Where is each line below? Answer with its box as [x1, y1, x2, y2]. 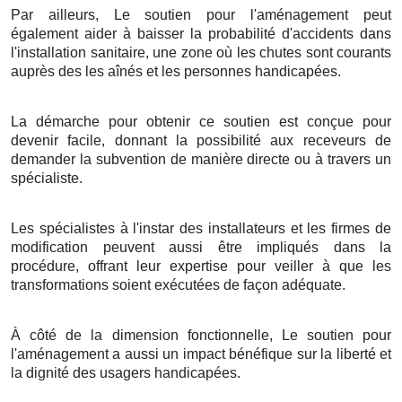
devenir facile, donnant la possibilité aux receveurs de [11, 132, 391, 148]
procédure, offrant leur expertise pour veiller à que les [11, 258, 391, 274]
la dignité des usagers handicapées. [11, 364, 240, 380]
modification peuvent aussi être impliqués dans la [11, 239, 391, 255]
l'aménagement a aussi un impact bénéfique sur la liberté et [11, 345, 391, 362]
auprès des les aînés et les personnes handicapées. [11, 63, 341, 79]
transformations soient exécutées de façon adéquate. [11, 276, 345, 293]
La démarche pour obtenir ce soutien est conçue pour [11, 113, 391, 129]
